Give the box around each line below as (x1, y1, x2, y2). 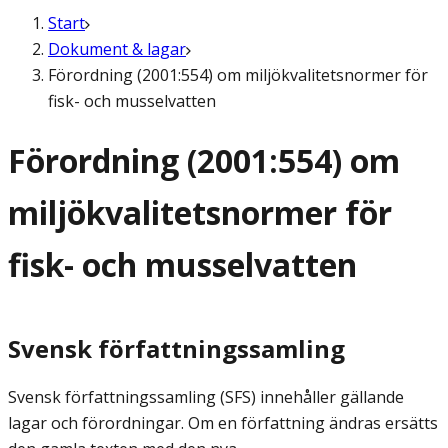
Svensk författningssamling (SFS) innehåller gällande (8, 386, 404, 409)
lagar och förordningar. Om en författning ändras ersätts (8, 412, 438, 435)
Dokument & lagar (48, 38, 186, 60)
